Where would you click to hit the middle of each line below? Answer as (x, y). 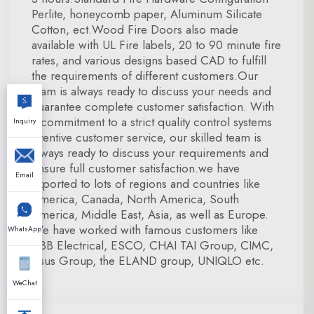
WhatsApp (25, 229)
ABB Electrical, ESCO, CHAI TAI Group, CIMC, (152, 245)
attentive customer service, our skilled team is (146, 137)
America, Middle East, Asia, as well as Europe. (150, 214)
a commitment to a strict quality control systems (152, 122)
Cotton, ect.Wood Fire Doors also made (135, 29)
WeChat (25, 283)
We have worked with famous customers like (145, 230)
